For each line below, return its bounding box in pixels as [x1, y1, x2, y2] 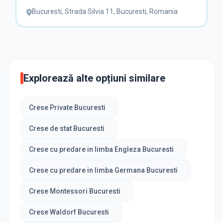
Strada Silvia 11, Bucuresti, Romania [64, 7, 178, 16]
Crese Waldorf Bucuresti [29, 208, 109, 217]
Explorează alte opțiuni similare [23, 72, 165, 85]
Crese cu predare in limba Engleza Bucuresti [29, 145, 174, 154]
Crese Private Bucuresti [29, 104, 106, 112]
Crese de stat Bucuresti [29, 124, 105, 133]
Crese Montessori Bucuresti [29, 187, 120, 196]
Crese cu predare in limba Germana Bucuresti [29, 166, 178, 175]
